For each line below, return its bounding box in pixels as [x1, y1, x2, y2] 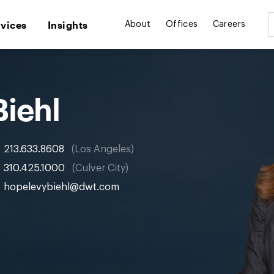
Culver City [75, 163, 125, 173]
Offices [165, 20, 198, 29]
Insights [47, 18, 88, 31]
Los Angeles [75, 144, 131, 154]
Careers [212, 20, 246, 29]
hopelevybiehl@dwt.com [4, 182, 119, 192]
